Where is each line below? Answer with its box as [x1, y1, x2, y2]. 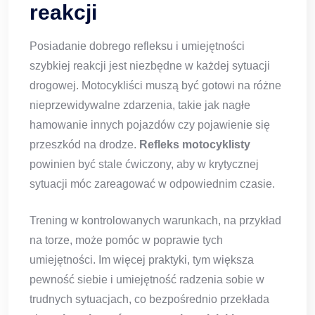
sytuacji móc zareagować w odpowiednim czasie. [30, 178, 275, 191]
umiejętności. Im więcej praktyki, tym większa [30, 254, 254, 266]
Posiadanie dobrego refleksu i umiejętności [30, 40, 245, 53]
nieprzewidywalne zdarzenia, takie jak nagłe [30, 99, 250, 112]
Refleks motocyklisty [139, 139, 250, 151]
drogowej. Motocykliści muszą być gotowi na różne [30, 79, 281, 92]
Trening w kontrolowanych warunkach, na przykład [30, 214, 281, 227]
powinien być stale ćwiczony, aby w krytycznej [30, 158, 259, 171]
